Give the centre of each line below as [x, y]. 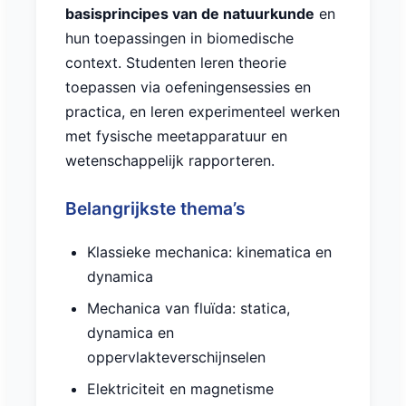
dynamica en [130, 333]
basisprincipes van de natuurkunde [190, 14]
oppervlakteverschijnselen [176, 358]
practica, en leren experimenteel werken [203, 112]
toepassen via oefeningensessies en [188, 87]
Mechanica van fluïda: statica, [188, 309]
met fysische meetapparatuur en [176, 136]
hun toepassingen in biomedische [179, 39]
